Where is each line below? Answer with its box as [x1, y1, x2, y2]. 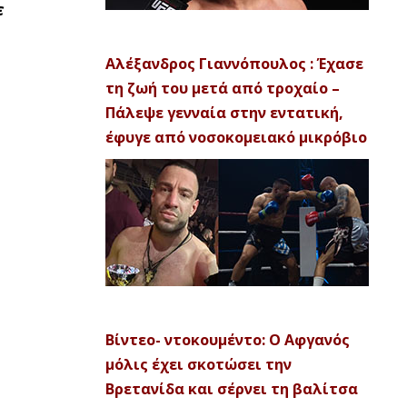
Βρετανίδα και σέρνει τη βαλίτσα [105, 379, 358, 399]
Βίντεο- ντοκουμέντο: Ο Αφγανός [105, 330, 350, 350]
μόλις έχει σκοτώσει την [105, 354, 292, 374]
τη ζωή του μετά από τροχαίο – [105, 78, 340, 98]
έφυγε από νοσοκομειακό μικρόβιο [105, 127, 367, 147]
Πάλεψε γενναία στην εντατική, [105, 103, 343, 123]
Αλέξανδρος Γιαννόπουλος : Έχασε [105, 54, 363, 74]
